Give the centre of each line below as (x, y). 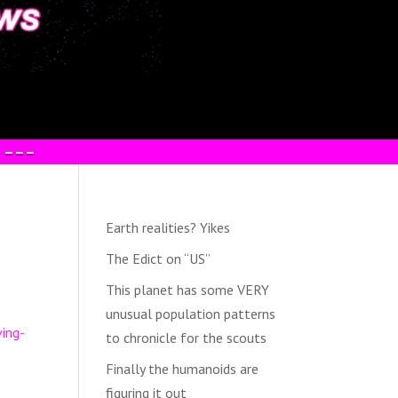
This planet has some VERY (188, 289)
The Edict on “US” (159, 258)
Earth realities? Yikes (168, 227)
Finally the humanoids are (183, 368)
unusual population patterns (191, 313)
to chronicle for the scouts (187, 337)
